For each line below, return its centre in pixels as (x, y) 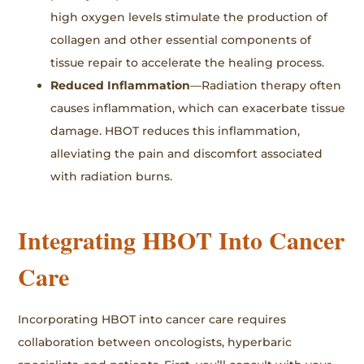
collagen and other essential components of (181, 39)
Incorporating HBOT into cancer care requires (152, 320)
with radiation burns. (112, 176)
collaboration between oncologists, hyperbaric (155, 342)
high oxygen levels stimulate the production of (189, 17)
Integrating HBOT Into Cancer (182, 240)
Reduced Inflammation (121, 85)
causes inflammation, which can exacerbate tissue (198, 108)
